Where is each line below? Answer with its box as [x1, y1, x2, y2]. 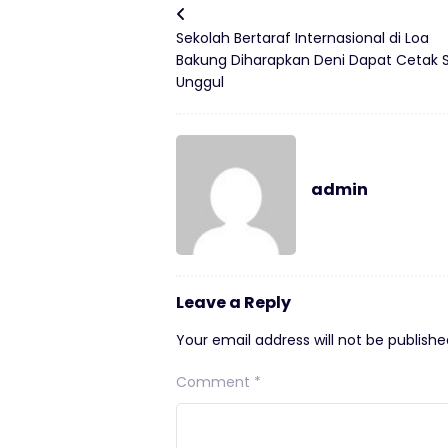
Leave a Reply [176, 290, 291, 314]
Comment [176, 371, 254, 392]
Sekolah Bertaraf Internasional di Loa [176, 27, 429, 48]
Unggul [176, 71, 224, 92]
